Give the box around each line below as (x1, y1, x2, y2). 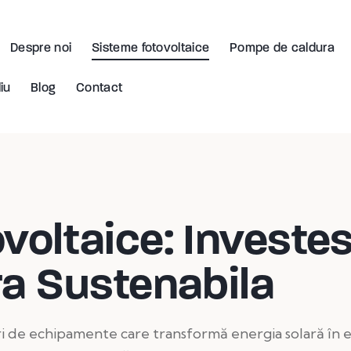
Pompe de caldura (229, 39, 335, 55)
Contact (75, 80, 123, 96)
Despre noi (10, 39, 72, 55)
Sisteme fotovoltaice (91, 39, 210, 55)
